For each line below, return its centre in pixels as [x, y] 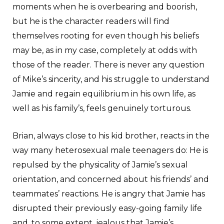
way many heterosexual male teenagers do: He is [110, 150]
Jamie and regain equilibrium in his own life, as [104, 93]
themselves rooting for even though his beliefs [106, 35]
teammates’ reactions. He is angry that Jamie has [109, 193]
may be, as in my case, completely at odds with [105, 50]
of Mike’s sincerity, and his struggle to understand [111, 79]
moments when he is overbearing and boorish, [105, 6]
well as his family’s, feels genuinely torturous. [102, 108]
